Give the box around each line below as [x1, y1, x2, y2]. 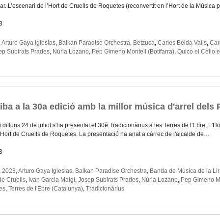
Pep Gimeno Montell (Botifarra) [92, 48, 174, 55]
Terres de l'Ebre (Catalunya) [8, 185, 83, 192]
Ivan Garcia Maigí [28, 176, 75, 184]
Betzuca [133, 39, 155, 47]
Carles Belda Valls [158, 39, 207, 47]
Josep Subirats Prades [78, 176, 138, 184]
